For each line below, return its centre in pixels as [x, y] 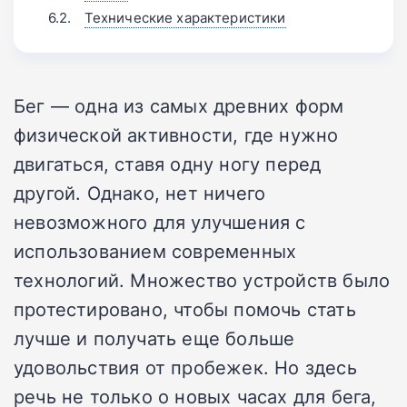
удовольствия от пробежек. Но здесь [185, 367]
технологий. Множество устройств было [202, 280]
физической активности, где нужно [176, 135]
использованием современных [155, 251]
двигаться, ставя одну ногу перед [168, 164]
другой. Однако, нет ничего [140, 193]
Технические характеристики [185, 18]
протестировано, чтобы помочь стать [185, 309]
